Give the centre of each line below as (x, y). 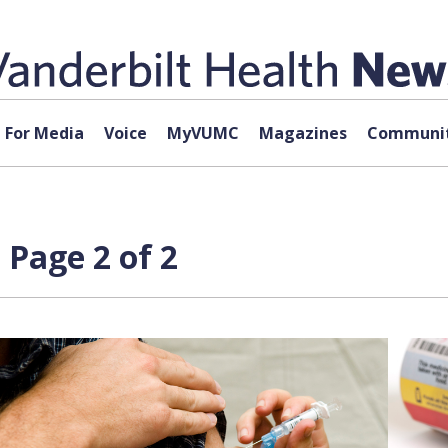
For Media (44, 133)
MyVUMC (202, 133)
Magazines (302, 133)
